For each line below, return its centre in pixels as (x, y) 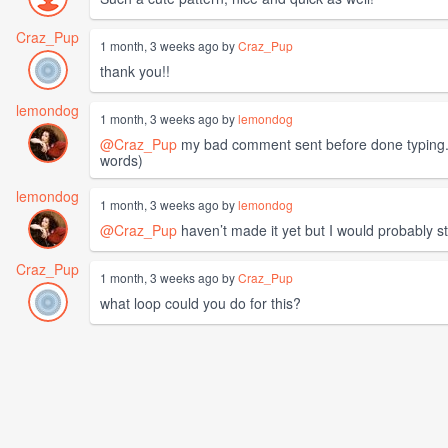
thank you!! (135, 71)
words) (121, 160)
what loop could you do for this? (200, 303)
